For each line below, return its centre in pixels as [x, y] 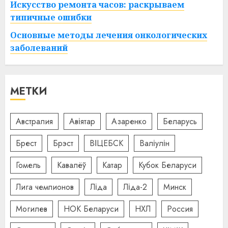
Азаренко [129, 121]
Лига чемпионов [45, 187]
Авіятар [82, 121]
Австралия [34, 121]
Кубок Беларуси [167, 165]
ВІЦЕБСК [106, 143]
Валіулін [154, 143]
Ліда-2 [135, 187]
